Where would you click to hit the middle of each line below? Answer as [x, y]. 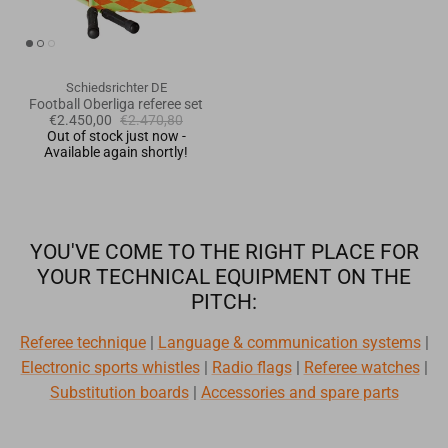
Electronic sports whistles [110, 367]
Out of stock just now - [116, 135]
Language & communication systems [289, 342]
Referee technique [82, 342]
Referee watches [361, 367]
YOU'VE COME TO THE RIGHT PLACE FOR [224, 251]
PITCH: [224, 301]
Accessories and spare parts [299, 392]
